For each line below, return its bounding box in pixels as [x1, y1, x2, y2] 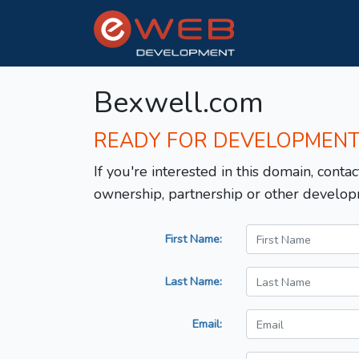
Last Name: [165, 273, 222, 290]
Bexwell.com [94, 83, 264, 123]
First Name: [165, 231, 222, 248]
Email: [192, 316, 222, 333]
